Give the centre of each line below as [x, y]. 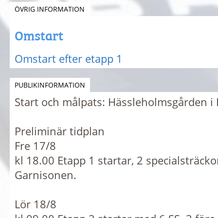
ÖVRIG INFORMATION [50, 9]
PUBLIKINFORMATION [50, 85]
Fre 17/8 [35, 145]
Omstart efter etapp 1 [69, 58]
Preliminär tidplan [60, 131]
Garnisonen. [45, 174]
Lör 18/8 [36, 204]
